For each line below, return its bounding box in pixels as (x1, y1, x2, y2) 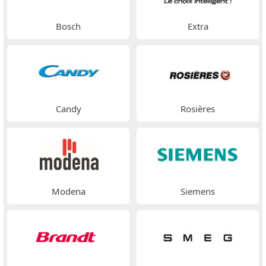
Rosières (180, 103, 215, 115)
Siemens (180, 185, 215, 198)
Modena (51, 185, 85, 198)
